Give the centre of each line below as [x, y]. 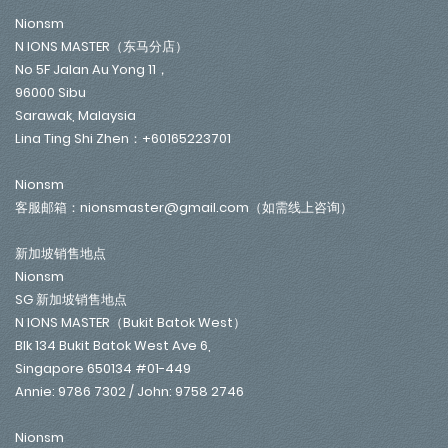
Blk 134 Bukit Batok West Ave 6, [113, 346]
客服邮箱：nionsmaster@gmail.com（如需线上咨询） [184, 208]
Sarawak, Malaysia [75, 116]
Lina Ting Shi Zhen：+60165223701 [123, 139]
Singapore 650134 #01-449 [103, 369]
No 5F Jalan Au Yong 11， [92, 70]
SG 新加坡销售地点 [71, 300]
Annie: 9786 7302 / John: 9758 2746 [129, 392]
